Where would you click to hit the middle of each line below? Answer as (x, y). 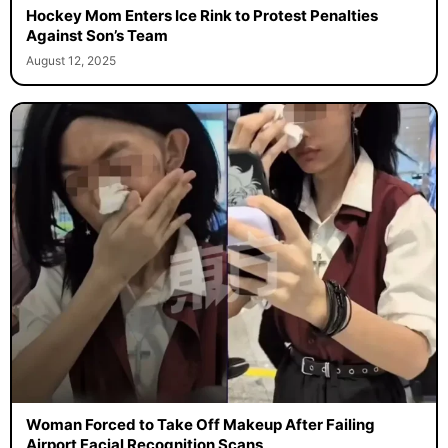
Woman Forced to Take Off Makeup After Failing (200, 425)
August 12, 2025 (70, 61)
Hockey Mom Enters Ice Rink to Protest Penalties (201, 16)
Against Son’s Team (96, 36)
